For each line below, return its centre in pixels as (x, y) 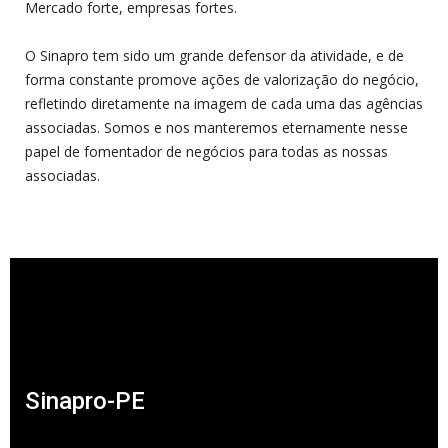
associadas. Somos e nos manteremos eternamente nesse (216, 128)
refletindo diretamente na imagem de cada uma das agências (224, 104)
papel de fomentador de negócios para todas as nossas (206, 152)
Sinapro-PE (85, 401)
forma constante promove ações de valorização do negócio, (222, 80)
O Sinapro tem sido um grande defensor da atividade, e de (214, 56)
